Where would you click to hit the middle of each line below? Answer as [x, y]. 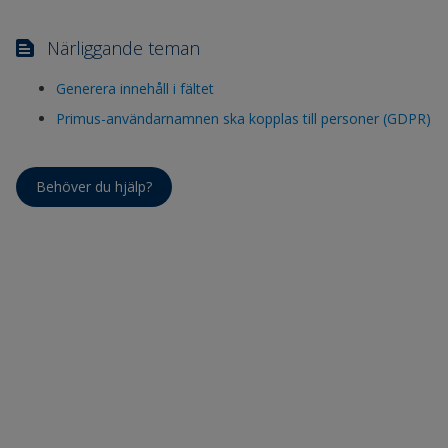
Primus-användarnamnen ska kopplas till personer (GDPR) [243, 118]
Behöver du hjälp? [94, 186]
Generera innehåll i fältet [135, 88]
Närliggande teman [123, 47]
